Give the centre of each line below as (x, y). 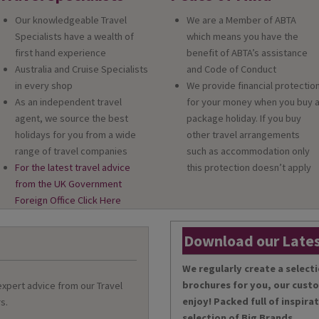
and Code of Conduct (232, 69)
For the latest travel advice (72, 168)
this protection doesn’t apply (249, 168)
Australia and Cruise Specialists (81, 69)
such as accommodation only (249, 151)
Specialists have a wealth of (74, 37)
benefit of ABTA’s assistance (247, 53)
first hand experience (60, 53)
